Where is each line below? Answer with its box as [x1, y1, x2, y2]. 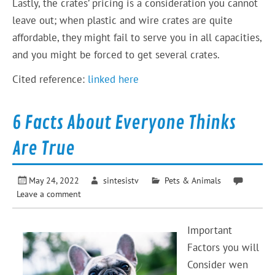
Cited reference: [12, 72, 88, 87]
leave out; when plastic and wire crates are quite [12, 13, 233, 27]
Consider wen [187, 257, 248, 271]
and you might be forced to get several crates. [12, 47, 220, 61]
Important [187, 223, 232, 237]
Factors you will [187, 240, 259, 254]
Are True [12, 137, 76, 161]
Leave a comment [17, 188, 82, 200]
